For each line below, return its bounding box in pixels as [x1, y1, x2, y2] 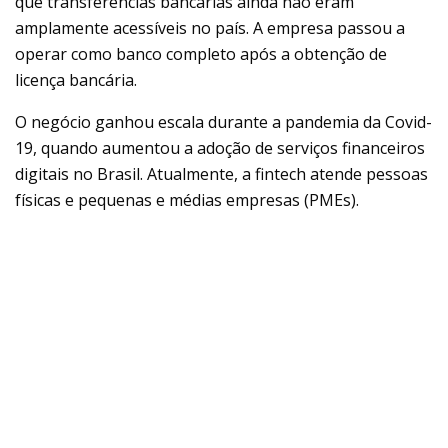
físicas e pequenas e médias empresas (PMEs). [15, 188, 359, 211]
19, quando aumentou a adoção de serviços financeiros [15, 136, 425, 159]
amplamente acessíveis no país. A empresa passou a [15, 16, 405, 39]
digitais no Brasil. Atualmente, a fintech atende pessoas [15, 162, 428, 185]
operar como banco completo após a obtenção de [15, 42, 387, 65]
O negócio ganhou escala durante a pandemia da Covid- [15, 110, 432, 133]
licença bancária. [15, 68, 137, 91]
